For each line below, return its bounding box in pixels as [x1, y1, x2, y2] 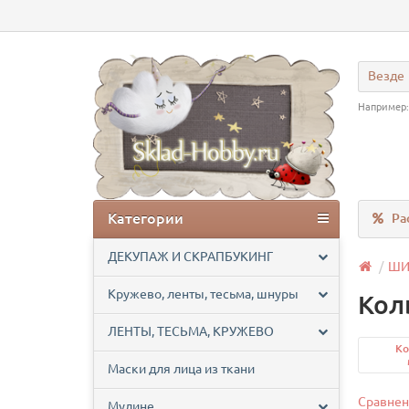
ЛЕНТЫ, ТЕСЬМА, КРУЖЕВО [108, 324, 274, 340]
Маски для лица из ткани [108, 362, 255, 377]
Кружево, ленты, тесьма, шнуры [108, 287, 299, 302]
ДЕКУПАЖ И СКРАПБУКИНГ [108, 249, 273, 265]
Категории [108, 210, 184, 227]
